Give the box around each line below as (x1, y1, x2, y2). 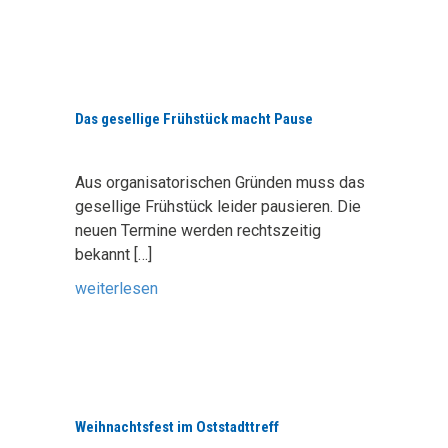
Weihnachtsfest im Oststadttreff (75, 418, 279, 436)
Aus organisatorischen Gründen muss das (75, 173, 365, 192)
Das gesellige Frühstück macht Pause (75, 110, 313, 128)
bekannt (75, 245, 134, 264)
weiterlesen (75, 279, 158, 298)
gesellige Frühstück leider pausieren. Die (75, 197, 361, 216)
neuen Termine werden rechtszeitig (75, 221, 321, 240)
